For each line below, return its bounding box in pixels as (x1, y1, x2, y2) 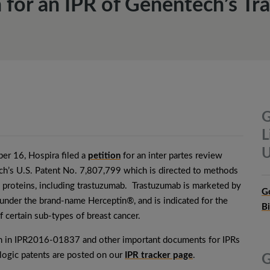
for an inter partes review (121, 151, 222, 160)
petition (88, 151, 121, 160)
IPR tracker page (125, 251, 193, 260)
